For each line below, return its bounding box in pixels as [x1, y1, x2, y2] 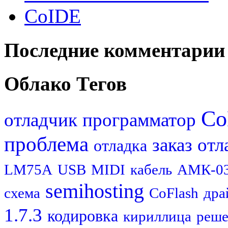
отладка [94, 137, 147, 155]
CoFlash [149, 185, 198, 202]
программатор [82, 109, 196, 131]
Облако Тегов [4, 72, 127, 95]
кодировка [47, 207, 118, 225]
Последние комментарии [4, 39, 225, 61]
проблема [4, 132, 89, 156]
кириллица [123, 208, 191, 225]
